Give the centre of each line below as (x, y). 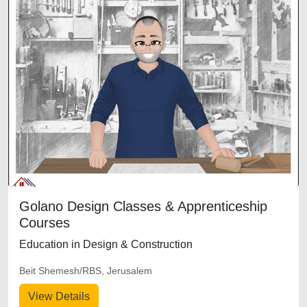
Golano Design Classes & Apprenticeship (143, 206)
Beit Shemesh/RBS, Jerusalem (86, 271)
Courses (45, 223)
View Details (59, 296)
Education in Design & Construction (106, 244)
